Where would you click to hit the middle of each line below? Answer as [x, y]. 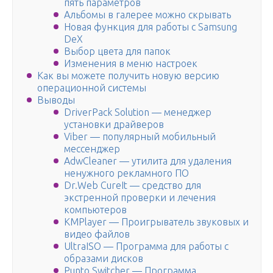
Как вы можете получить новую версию [128, 76]
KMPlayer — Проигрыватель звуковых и [156, 222]
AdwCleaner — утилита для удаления [148, 161]
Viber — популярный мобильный [140, 137]
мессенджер [92, 149]
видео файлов [97, 234]
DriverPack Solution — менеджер [138, 112]
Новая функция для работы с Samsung [151, 27]
